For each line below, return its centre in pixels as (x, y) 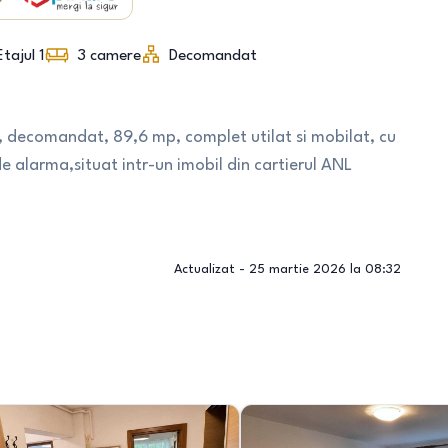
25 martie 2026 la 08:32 (324, 269)
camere (115, 56)
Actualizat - (211, 269)
